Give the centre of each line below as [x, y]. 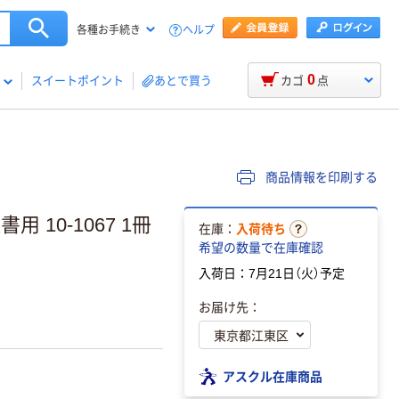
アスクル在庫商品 [273, 375]
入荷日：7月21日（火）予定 [272, 273]
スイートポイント [77, 81]
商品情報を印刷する [320, 177]
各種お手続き [109, 30]
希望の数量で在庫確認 [261, 247]
